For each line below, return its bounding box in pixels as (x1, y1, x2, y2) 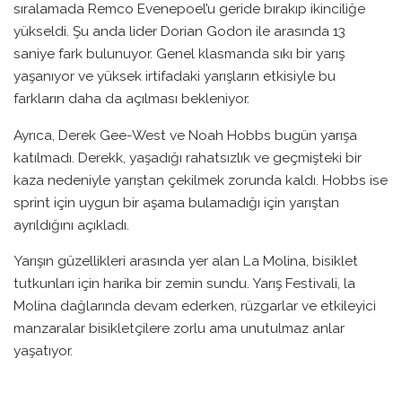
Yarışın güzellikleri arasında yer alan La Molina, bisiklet (13, 252, 358, 270)
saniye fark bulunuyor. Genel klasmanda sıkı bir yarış (13, 45, 345, 63)
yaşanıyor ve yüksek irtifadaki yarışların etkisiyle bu (13, 67, 336, 85)
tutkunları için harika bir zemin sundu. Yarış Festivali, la (13, 275, 355, 293)
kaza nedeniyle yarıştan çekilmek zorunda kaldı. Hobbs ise (13, 170, 388, 188)
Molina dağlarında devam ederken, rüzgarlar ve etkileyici (13, 297, 376, 315)
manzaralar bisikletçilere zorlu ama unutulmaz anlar (13, 319, 345, 337)
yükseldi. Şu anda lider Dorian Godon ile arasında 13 (13, 22, 345, 40)
